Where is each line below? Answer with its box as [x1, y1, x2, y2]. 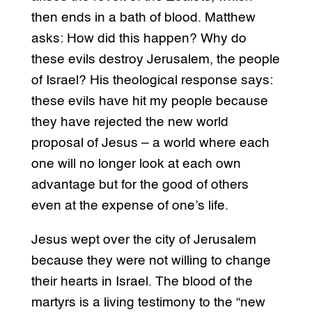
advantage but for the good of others [31, 178, 249, 192]
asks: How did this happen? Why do [31, 32, 247, 46]
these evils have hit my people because [31, 95, 268, 109]
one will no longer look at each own [31, 157, 241, 171]
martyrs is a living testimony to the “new [31, 296, 265, 310]
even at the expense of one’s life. [31, 199, 228, 213]
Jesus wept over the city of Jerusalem [31, 233, 256, 247]
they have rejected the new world [31, 116, 228, 130]
